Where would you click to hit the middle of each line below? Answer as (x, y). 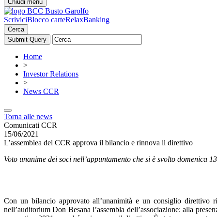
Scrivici (15, 20)
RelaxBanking (87, 20)
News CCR (41, 91)
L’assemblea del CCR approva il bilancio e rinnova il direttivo (98, 143)
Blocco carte (46, 20)
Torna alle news (28, 116)
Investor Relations (51, 74)
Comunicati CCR (31, 125)
